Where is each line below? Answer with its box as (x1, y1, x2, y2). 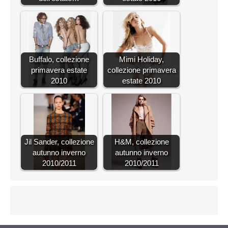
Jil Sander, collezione (24, 137, 94, 146)
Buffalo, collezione (29, 54, 89, 64)
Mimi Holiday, (119, 54, 164, 64)
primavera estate (31, 65, 87, 74)
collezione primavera (107, 65, 176, 74)
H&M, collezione (114, 137, 169, 146)
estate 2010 (122, 76, 161, 85)
